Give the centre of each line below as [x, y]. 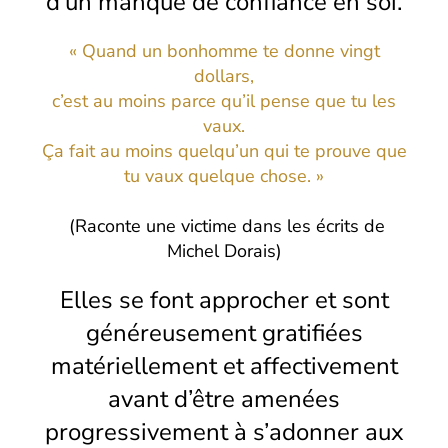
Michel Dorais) [224, 250]
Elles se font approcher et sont [224, 299]
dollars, [224, 75]
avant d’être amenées [224, 398]
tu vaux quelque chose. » [224, 175]
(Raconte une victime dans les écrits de [224, 225]
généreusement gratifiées [224, 332]
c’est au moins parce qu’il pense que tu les [224, 100]
